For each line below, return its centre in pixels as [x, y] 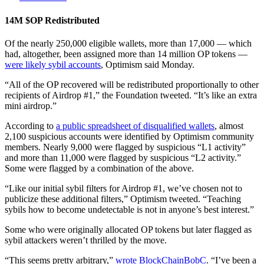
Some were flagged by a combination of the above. [99, 168]
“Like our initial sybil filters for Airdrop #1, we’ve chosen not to [123, 188]
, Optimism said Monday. [148, 64]
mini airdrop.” [31, 105]
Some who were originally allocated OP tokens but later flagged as [128, 229]
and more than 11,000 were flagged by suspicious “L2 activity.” [123, 157]
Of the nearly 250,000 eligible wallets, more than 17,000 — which [128, 43]
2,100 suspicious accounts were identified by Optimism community [129, 136]
